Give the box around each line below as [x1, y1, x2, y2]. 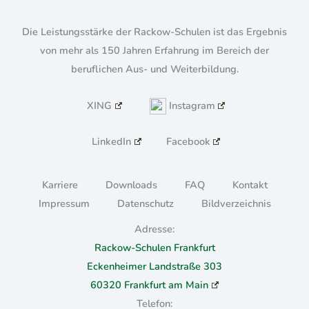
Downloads [105, 177, 157, 192]
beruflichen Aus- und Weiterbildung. [70, 62, 239, 77]
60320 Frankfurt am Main [90, 277, 209, 292]
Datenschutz [117, 196, 174, 210]
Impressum [38, 196, 90, 210]
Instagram [168, 98, 215, 112]
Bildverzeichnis [201, 196, 271, 210]
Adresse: [134, 221, 175, 236]
